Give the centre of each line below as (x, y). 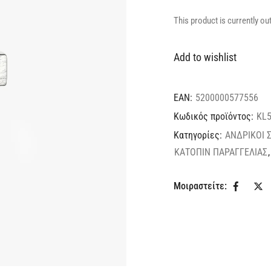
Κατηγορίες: (199, 135)
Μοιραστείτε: (200, 186)
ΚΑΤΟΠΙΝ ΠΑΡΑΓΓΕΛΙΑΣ (221, 152)
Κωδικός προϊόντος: (215, 116)
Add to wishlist (205, 57)
